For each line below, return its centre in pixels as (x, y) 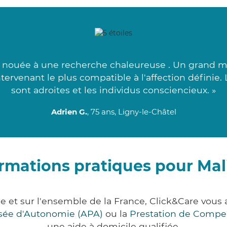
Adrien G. (69, 112)
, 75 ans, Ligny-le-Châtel (131, 112)
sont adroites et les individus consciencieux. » (113, 90)
